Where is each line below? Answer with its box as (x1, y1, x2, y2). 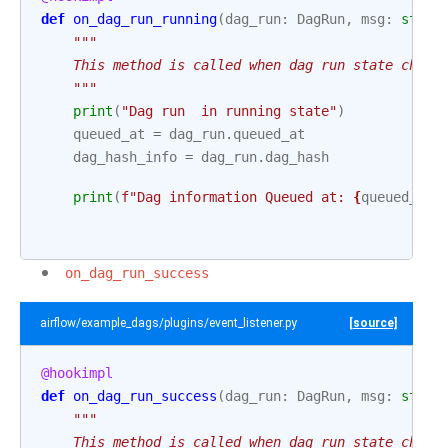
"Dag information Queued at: (129, 189, 353, 205)
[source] (349, 316, 397, 330)
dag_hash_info (73, 149, 177, 165)
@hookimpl (41, 365, 113, 381)
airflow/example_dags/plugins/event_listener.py (40, 316, 297, 330)
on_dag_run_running (73, 11, 217, 27)
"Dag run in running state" (121, 103, 337, 119)
